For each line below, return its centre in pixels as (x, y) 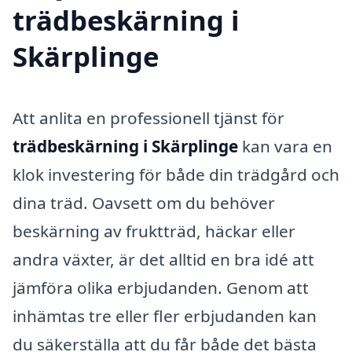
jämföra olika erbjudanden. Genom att (161, 288)
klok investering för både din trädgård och (176, 175)
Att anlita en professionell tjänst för (148, 118)
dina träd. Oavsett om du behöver (144, 203)
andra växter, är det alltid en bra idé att (163, 260)
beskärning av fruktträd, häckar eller (154, 231)
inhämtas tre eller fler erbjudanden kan (165, 316)
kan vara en (285, 147)
